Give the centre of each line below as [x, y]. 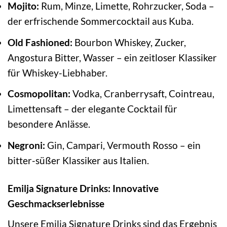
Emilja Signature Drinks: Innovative [83, 188]
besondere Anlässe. [49, 124]
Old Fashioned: [40, 42]
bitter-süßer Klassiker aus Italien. [78, 160]
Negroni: [26, 145]
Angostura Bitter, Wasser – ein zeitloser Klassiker [112, 57]
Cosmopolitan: [39, 94]
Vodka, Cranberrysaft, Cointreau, [142, 94]
